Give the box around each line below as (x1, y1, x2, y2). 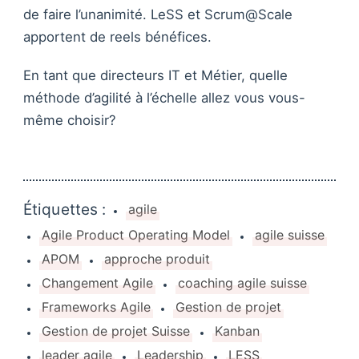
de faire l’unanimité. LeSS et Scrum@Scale (23, 6, 292, 23)
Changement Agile (42, 276, 153, 292)
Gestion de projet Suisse (42, 324, 190, 340)
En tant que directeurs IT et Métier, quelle (23, 67, 288, 84)
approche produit (104, 252, 210, 268)
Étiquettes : (23, 200, 107, 220)
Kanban (215, 324, 260, 340)
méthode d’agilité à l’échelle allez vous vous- (23, 90, 305, 107)
